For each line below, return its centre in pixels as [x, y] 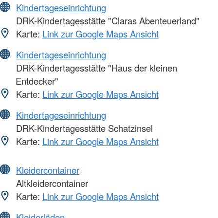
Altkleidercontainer [51, 183]
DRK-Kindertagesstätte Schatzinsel [83, 128]
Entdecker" [37, 81]
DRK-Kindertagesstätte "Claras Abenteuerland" [107, 21]
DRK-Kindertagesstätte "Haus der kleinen [95, 68]
